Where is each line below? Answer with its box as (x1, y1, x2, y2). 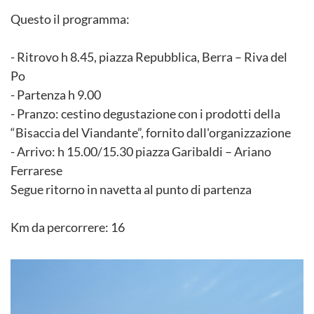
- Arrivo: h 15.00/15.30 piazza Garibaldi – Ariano (11, 144, 271, 159)
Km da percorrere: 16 (11, 219, 125, 235)
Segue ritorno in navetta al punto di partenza (11, 182, 252, 197)
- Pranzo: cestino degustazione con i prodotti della (11, 106, 280, 121)
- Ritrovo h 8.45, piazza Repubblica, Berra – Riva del (11, 49, 287, 64)
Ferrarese (11, 163, 62, 178)
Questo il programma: (11, 11, 130, 27)
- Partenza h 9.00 (11, 87, 101, 102)
